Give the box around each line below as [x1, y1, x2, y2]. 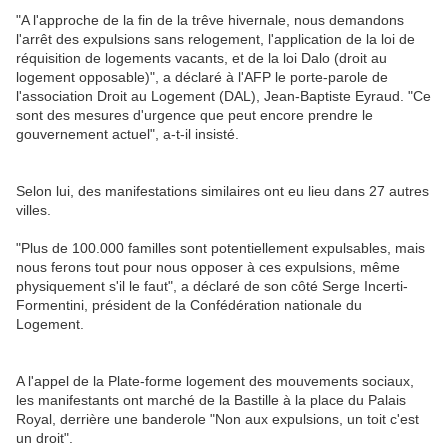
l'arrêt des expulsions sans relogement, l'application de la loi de [16, 31, 415, 48]
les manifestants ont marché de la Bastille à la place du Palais [16, 392, 406, 409]
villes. [16, 202, 51, 219]
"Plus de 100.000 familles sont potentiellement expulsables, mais [16, 240, 425, 257]
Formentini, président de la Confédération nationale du [16, 297, 362, 314]
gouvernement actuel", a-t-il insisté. [16, 126, 239, 143]
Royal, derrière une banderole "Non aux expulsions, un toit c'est [16, 411, 419, 428]
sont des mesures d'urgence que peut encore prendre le [16, 107, 373, 124]
